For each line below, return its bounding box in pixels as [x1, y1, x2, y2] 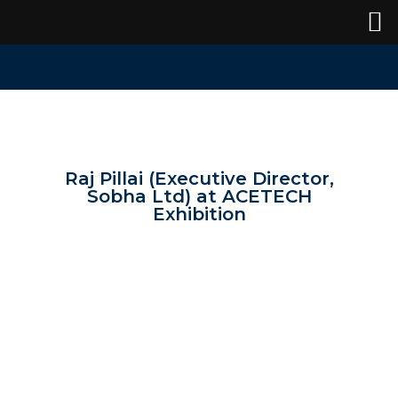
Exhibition [152, 203, 246, 225]
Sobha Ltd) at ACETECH [86, 186, 312, 207]
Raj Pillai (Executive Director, [64, 168, 334, 189]
